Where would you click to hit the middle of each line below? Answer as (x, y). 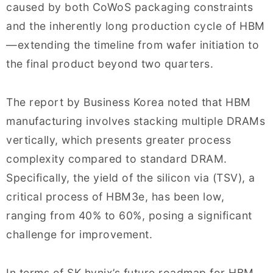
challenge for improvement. (79, 234)
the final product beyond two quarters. (110, 63)
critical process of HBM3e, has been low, (115, 196)
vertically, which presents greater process (119, 140)
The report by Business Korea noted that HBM (129, 102)
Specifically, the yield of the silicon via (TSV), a (131, 177)
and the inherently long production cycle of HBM (136, 26)
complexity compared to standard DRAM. (117, 158)
